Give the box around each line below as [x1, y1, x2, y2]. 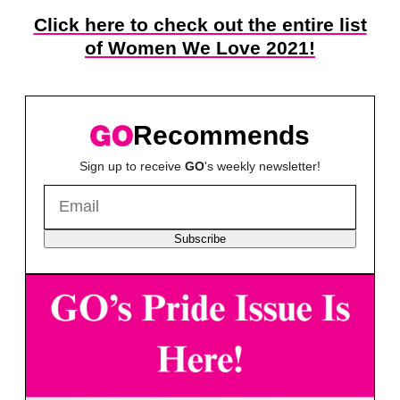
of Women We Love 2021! [85, 37, 315, 58]
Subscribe [174, 231, 226, 246]
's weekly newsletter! [204, 158, 321, 173]
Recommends [133, 121, 310, 151]
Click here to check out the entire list [33, 13, 367, 35]
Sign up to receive [79, 158, 185, 173]
